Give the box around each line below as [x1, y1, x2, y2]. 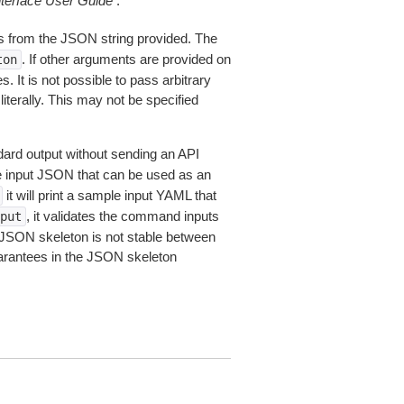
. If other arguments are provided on [21, 51, 231, 67]
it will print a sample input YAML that [2, 188, 216, 203]
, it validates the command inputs [25, 208, 219, 224]
